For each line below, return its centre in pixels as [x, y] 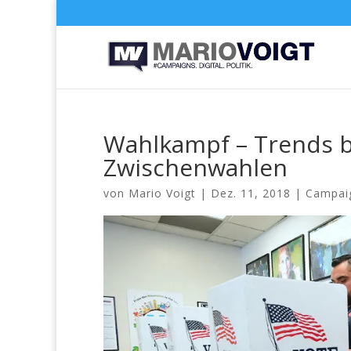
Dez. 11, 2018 [251, 193]
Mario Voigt [162, 193]
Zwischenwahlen [195, 167]
